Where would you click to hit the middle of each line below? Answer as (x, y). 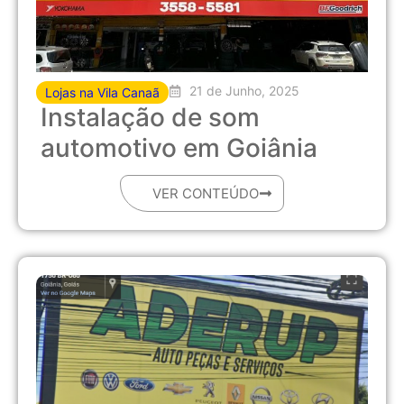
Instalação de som (150, 118)
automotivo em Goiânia (179, 148)
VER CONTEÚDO (206, 194)
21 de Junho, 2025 (244, 91)
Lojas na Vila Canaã (102, 93)
